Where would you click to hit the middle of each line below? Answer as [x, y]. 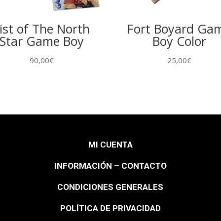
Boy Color [179, 41]
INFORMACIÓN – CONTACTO [110, 166]
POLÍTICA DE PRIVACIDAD [110, 208]
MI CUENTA [110, 144]
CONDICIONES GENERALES [110, 187]
